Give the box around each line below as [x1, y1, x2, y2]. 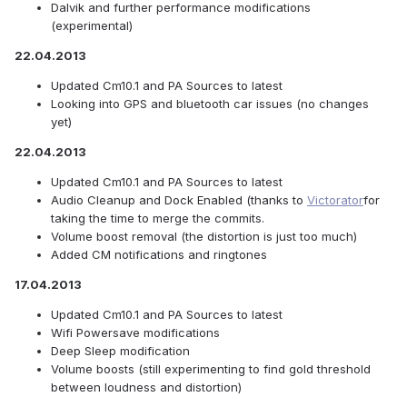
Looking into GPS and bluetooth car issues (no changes [51, 96, 369, 112]
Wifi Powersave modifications [51, 325, 220, 341]
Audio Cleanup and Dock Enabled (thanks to [51, 193, 307, 208]
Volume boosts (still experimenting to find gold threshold [51, 362, 371, 377]
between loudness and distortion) [51, 380, 242, 395]
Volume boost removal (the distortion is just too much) [51, 229, 357, 244]
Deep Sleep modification [51, 343, 190, 359]
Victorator [307, 193, 363, 208]
